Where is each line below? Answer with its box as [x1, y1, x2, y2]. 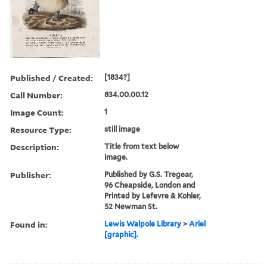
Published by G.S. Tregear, [104, 169, 194, 179]
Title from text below [104, 141, 180, 151]
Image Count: [10, 106, 64, 118]
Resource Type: [10, 123, 72, 135]
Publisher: [10, 169, 51, 181]
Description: [10, 141, 59, 153]
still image [104, 124, 141, 133]
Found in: [10, 218, 48, 230]
